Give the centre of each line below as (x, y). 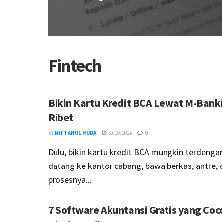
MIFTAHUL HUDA (75, 133)
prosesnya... (70, 180)
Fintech (75, 66)
